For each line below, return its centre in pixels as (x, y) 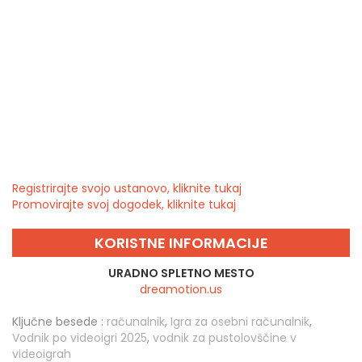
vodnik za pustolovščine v (225, 337)
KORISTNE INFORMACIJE (181, 242)
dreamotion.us (181, 289)
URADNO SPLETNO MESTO (181, 273)
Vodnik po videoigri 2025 (80, 337)
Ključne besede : (58, 321)
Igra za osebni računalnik (240, 321)
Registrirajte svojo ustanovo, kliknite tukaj (127, 188)
